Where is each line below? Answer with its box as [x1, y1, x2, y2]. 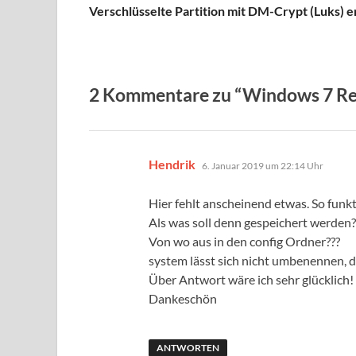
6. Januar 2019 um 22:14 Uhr [202, 160, 323, 172]
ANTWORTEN [156, 342, 219, 354]
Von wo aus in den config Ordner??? [149, 234, 340, 250]
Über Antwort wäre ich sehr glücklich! [149, 272, 354, 288]
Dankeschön [149, 291, 217, 307]
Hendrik [149, 157, 195, 172]
